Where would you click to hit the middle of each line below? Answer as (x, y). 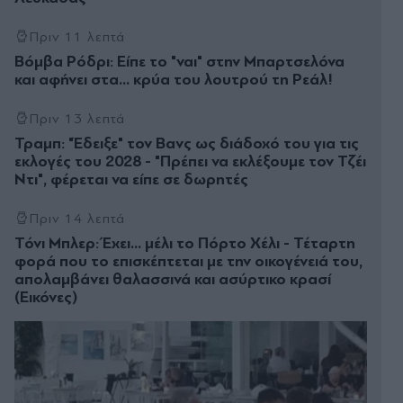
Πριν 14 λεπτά (77, 219)
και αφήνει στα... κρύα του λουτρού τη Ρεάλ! (174, 80)
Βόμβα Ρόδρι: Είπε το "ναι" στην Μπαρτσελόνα (179, 62)
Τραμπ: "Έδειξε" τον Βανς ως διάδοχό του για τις (187, 144)
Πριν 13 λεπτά (77, 119)
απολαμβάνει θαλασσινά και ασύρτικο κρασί (173, 280)
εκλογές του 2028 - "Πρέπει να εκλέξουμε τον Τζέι (190, 162)
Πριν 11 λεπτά (77, 37)
